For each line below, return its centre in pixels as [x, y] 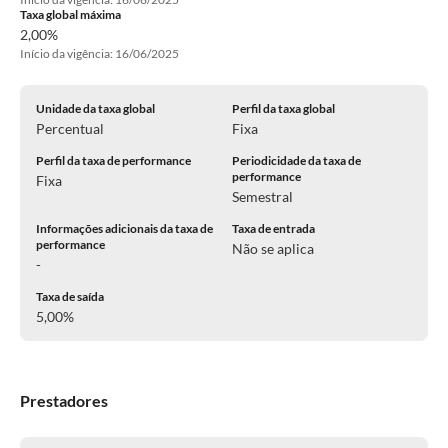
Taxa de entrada [273, 228]
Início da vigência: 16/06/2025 [99, 53]
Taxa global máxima [70, 14]
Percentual [70, 128]
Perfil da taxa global [283, 108]
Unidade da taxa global [95, 108]
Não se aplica [273, 248]
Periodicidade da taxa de [296, 160]
